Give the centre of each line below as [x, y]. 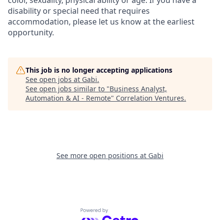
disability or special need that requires [79, 11]
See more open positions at [102, 156]
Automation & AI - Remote [68, 98]
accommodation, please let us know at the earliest [101, 22]
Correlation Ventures [150, 98]
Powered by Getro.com [123, 213]
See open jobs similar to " [68, 89]
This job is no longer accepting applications [99, 70]
